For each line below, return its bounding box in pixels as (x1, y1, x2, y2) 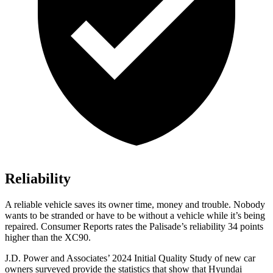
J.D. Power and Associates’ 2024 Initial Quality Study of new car (5, 253, 255, 264)
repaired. (5, 221, 41, 232)
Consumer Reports (41, 221, 113, 232)
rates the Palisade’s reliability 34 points (113, 221, 263, 232)
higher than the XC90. (5, 232, 91, 243)
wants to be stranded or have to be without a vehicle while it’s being (5, 210, 265, 221)
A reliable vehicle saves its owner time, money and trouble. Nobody (5, 199, 265, 210)
